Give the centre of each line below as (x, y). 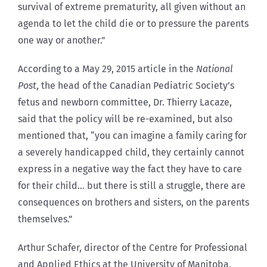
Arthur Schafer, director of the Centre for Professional (133, 247)
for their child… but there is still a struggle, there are (132, 185)
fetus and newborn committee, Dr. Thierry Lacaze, (125, 102)
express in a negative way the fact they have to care (130, 169)
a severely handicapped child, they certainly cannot (131, 152)
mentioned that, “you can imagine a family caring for (132, 135)
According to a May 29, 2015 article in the (107, 69)
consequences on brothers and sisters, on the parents (133, 202)
